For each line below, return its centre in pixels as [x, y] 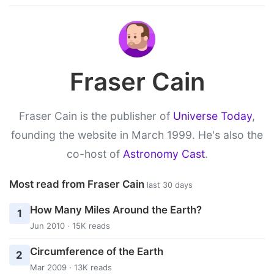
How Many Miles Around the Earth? [116, 210]
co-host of [94, 154]
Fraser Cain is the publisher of [96, 116]
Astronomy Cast [164, 154]
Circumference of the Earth [96, 252]
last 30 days [170, 185]
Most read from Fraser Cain [78, 184]
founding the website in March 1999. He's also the [137, 135]
